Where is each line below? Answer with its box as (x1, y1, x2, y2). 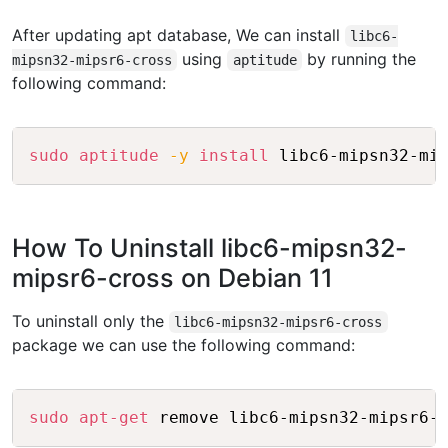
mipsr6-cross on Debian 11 (12, 263, 333, 294)
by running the (302, 49, 417, 70)
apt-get (79, 408, 149, 428)
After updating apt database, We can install (12, 25, 345, 46)
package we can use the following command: (12, 335, 355, 356)
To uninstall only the (12, 311, 169, 332)
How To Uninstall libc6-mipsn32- (12, 233, 407, 264)
